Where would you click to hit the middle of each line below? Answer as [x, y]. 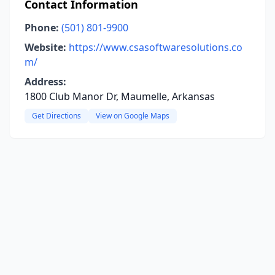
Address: [45, 82]
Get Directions [56, 116]
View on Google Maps [133, 116]
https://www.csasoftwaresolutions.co [156, 47]
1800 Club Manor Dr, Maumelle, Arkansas [120, 96]
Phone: [42, 28]
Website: [45, 47]
